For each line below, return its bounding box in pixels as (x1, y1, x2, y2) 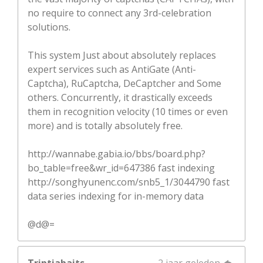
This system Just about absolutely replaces (28, 48, 216, 62)
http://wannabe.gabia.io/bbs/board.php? (28, 147, 205, 160)
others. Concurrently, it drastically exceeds (28, 90, 213, 104)
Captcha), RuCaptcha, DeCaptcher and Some (28, 76, 221, 90)
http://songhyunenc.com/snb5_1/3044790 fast (28, 175, 230, 188)
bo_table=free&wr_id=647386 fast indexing (28, 161, 215, 174)
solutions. (28, 20, 70, 33)
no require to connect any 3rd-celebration (28, 6, 211, 19)
